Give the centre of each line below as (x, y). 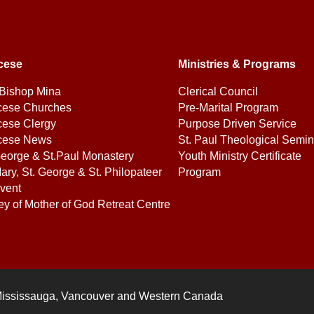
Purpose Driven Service (237, 124)
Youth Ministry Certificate (239, 156)
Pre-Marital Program (228, 108)
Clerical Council (218, 92)
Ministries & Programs (237, 64)
